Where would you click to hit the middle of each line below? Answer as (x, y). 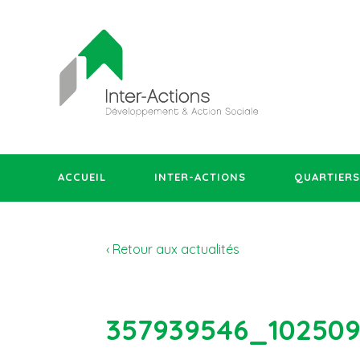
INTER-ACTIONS (200, 177)
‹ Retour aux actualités (173, 250)
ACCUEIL (82, 177)
